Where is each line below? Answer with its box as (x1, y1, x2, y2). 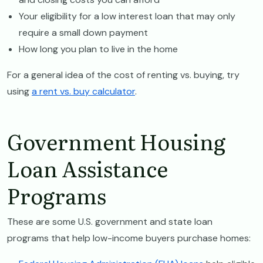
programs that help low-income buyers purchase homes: (7, 231, 251, 244)
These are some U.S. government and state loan (7, 215, 213, 228)
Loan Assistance (7, 152, 168, 184)
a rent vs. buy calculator (32, 85, 135, 97)
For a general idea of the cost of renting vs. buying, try (7, 68, 240, 81)
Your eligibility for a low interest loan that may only (19, 9, 235, 22)
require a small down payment (19, 26, 148, 39)
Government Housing (7, 125, 225, 157)
